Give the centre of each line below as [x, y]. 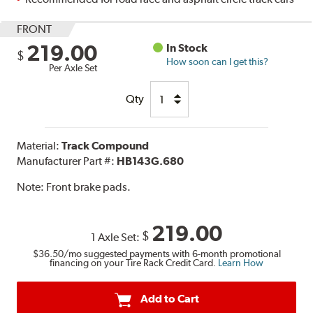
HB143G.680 [151, 161]
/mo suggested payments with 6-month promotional [172, 254]
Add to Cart [169, 299]
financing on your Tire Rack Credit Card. [134, 263]
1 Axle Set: [116, 238]
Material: [39, 146]
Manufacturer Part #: [67, 161]
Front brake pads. [89, 187]
